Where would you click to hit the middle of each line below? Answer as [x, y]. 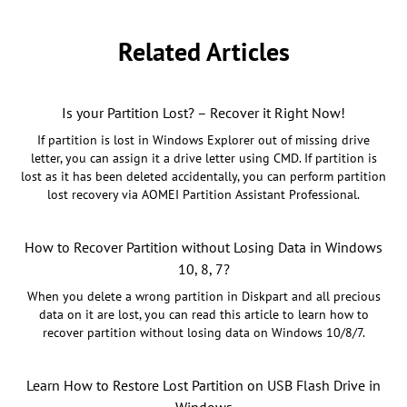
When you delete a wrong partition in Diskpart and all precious [203, 297]
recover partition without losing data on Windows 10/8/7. [203, 333]
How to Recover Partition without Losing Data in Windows [203, 248]
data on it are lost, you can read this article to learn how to [203, 315]
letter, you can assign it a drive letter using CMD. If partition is [203, 159]
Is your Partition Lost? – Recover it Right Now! [203, 113]
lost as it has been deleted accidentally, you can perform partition [203, 177]
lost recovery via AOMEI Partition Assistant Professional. [203, 195]
